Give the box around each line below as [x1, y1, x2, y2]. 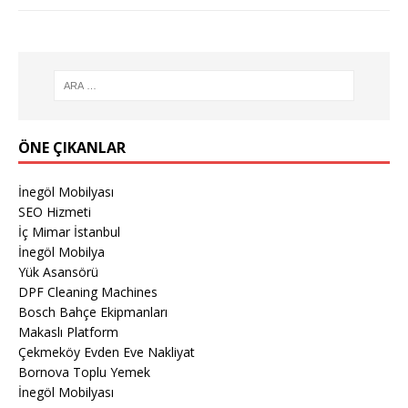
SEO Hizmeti [18, 202, 91, 220]
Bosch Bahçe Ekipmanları [18, 302, 168, 321]
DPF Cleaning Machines [18, 282, 158, 301]
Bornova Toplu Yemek [18, 362, 150, 381]
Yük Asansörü [18, 262, 98, 280]
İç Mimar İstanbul [18, 222, 120, 240]
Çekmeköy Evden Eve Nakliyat [18, 342, 195, 361]
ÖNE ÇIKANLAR [18, 137, 126, 158]
